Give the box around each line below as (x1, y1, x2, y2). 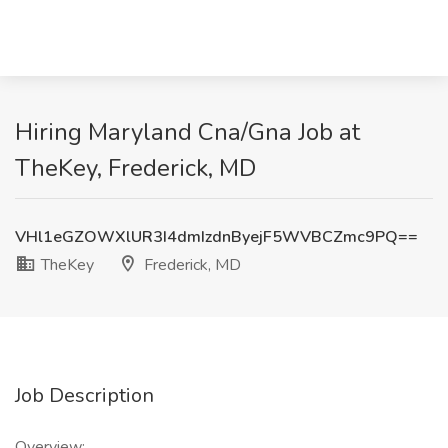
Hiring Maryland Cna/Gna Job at (15, 116, 360, 148)
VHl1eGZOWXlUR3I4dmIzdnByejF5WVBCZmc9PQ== (15, 226, 418, 248)
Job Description (15, 382, 154, 409)
